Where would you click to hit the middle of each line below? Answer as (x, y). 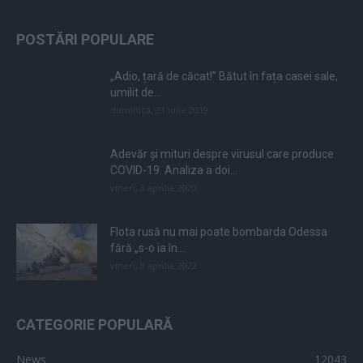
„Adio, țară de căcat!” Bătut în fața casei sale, (224, 77)
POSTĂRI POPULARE (85, 40)
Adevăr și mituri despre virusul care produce (222, 154)
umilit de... (136, 93)
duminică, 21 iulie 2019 (159, 110)
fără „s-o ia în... (147, 248)
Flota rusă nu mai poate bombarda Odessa (219, 232)
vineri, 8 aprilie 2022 (154, 266)
